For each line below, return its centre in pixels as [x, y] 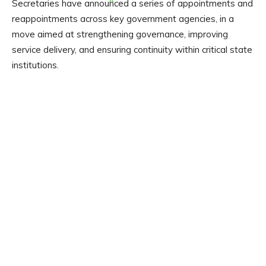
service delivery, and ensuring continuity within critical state [132, 50]
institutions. [35, 65]
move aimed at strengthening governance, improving [120, 34]
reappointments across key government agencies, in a [123, 19]
